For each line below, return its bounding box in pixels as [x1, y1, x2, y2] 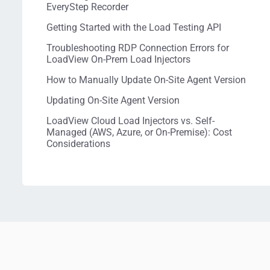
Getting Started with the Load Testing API [46, 22, 221, 33]
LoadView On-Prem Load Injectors [46, 54, 190, 65]
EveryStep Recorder [46, 1, 128, 13]
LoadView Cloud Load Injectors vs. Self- [46, 115, 215, 127]
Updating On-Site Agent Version [46, 95, 180, 106]
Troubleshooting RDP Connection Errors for [46, 42, 229, 54]
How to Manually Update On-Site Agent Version [46, 74, 246, 86]
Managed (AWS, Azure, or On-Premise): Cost [46, 127, 232, 138]
